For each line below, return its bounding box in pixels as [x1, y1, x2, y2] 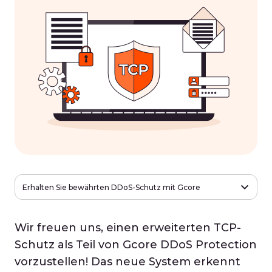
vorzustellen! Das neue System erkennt [15, 255, 240, 268]
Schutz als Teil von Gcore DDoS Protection [15, 238, 257, 251]
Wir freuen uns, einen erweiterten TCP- [15, 221, 241, 234]
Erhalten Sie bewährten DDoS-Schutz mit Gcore [22, 182, 200, 192]
